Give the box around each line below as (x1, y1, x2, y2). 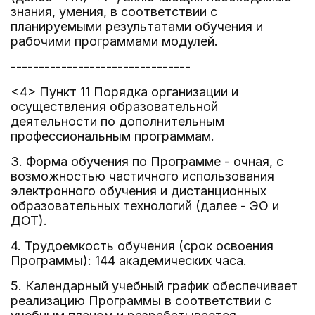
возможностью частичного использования (11, 169, 274, 184)
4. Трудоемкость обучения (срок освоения (11, 238, 274, 253)
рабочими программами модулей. (11, 34, 218, 49)
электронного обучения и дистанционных (11, 184, 266, 198)
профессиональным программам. (11, 129, 214, 143)
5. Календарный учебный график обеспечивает (11, 278, 298, 293)
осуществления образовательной (11, 99, 218, 114)
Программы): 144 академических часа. (11, 253, 247, 268)
